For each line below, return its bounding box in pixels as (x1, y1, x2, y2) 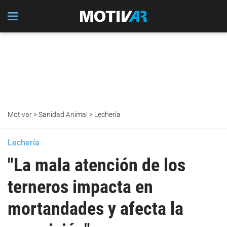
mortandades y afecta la (8, 198, 183, 219)
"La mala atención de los (8, 155, 185, 176)
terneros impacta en (8, 176, 153, 198)
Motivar (8, 110, 32, 119)
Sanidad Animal (39, 110, 88, 119)
